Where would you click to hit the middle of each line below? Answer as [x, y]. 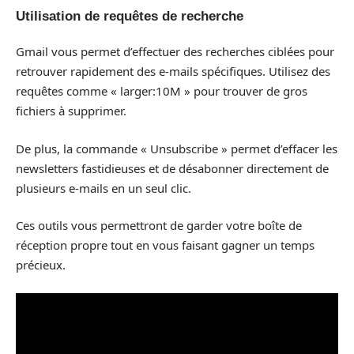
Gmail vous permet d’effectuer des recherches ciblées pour [175, 52]
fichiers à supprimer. [71, 111]
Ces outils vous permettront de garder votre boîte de [159, 226]
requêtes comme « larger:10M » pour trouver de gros [162, 91]
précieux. [41, 265]
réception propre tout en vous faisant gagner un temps [165, 245]
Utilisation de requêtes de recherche [130, 16]
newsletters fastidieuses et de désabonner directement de [172, 168]
